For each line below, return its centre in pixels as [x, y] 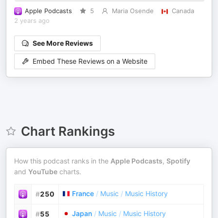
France [83, 193]
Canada [183, 11]
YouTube [43, 172]
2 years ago [32, 21]
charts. [69, 172]
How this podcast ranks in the [62, 161]
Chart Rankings [68, 131]
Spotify [178, 161]
